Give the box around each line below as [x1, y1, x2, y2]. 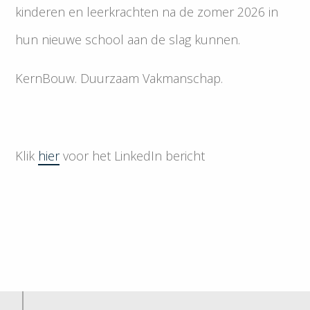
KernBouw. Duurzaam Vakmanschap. [15, 70, 224, 86]
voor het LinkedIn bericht [60, 147, 206, 164]
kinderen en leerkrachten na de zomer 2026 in [15, 3, 279, 20]
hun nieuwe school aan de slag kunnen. [15, 31, 241, 48]
